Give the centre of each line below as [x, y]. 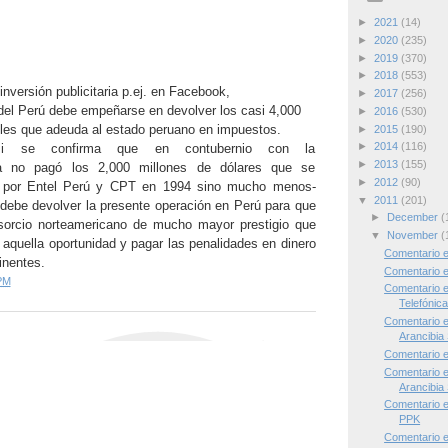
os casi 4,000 [261, 110]
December [413, 217]
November [413, 235]
